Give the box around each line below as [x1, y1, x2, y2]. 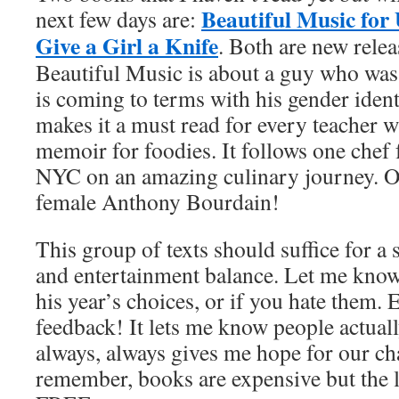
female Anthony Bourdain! [36, 186, 280, 216]
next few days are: [36, 4, 201, 34]
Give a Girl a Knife [36, 28, 218, 62]
